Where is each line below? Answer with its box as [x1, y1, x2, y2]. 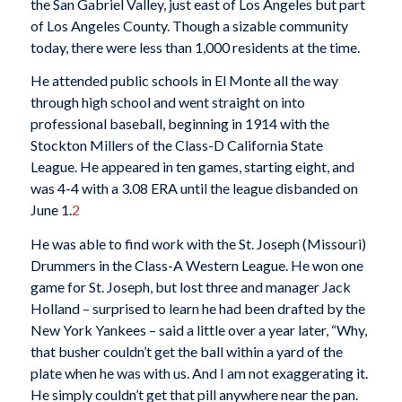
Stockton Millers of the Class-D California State [30, 136, 323, 154]
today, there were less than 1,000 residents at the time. [30, 38, 360, 56]
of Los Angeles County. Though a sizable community [30, 16, 348, 34]
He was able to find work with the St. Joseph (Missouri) [30, 235, 366, 253]
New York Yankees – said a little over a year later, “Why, [30, 321, 367, 339]
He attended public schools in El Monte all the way [30, 72, 338, 90]
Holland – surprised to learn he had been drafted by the [30, 300, 365, 318]
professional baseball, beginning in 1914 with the [30, 115, 329, 133]
